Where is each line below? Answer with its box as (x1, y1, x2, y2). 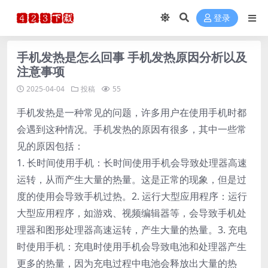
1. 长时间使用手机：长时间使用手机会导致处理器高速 (17, 156, 247, 169)
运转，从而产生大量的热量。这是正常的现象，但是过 (17, 173, 246, 186)
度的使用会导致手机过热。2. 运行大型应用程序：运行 (17, 190, 247, 203)
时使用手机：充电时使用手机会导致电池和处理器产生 (17, 240, 246, 253)
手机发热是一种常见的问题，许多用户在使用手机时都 (17, 106, 246, 119)
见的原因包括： (17, 139, 84, 153)
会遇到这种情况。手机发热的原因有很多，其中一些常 (17, 123, 246, 136)
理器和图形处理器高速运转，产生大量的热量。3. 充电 (17, 223, 247, 236)
